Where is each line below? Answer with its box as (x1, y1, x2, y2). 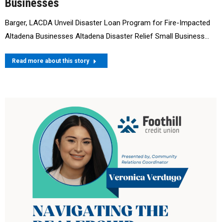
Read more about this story (12, 57, 89, 64)
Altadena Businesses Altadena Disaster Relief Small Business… (5, 31, 209, 41)
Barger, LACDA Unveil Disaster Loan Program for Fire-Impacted (5, 18, 210, 27)
